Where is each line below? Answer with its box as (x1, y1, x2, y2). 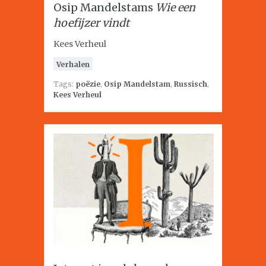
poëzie (75, 80, 100, 88)
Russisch (174, 80, 207, 88)
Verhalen (56, 60, 90, 69)
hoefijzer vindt (53, 16, 129, 30)
